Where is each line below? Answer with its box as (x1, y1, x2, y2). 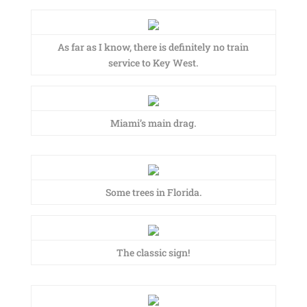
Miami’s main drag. (110, 116, 197, 130)
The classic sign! (116, 246, 191, 259)
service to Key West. (108, 56, 199, 69)
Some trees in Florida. (105, 186, 201, 199)
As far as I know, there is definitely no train (58, 40, 249, 53)
